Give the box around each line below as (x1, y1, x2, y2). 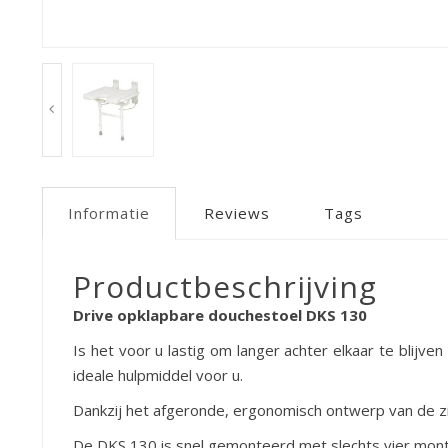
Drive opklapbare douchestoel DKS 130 (73, 304, 367, 325)
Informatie (68, 202, 150, 223)
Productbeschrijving (73, 265, 377, 307)
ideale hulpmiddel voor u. (73, 364, 243, 385)
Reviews (204, 202, 270, 223)
